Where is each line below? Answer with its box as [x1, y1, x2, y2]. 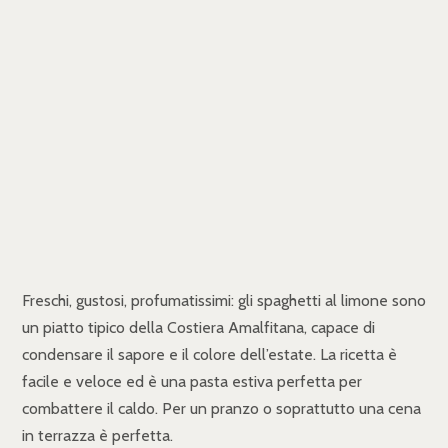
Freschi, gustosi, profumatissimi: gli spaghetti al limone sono [22, 291, 426, 311]
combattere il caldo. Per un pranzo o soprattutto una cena [22, 399, 421, 419]
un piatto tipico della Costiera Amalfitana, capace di [22, 318, 375, 338]
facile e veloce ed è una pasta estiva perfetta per [22, 372, 362, 392]
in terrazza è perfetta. [22, 426, 173, 446]
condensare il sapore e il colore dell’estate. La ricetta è [22, 345, 397, 365]
